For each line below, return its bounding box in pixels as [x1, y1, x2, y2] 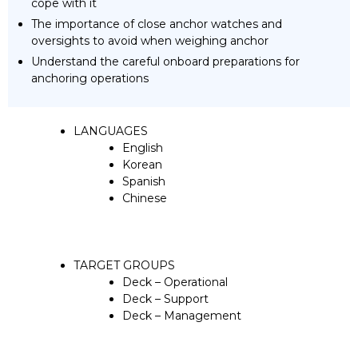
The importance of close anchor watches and [31, 16, 282, 31]
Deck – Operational [122, 274, 228, 289]
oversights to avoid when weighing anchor [31, 33, 268, 48]
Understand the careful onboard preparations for [31, 54, 300, 69]
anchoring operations [31, 70, 149, 86]
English [122, 140, 163, 155]
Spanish [122, 173, 165, 189]
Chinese [122, 190, 167, 205]
